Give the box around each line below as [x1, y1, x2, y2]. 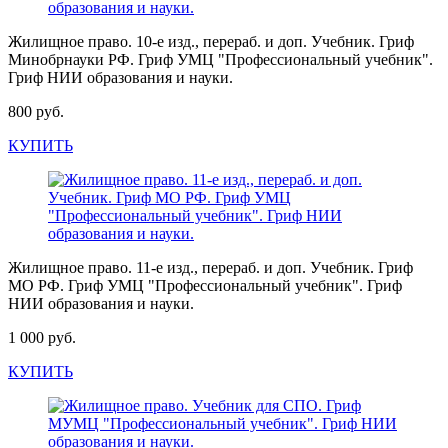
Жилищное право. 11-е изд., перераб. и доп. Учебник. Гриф [8, 259, 413, 276]
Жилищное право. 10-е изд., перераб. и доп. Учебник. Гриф [8, 33, 414, 50]
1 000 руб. [8, 329, 76, 346]
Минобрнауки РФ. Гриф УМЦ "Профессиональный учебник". [8, 51, 433, 68]
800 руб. [8, 103, 64, 120]
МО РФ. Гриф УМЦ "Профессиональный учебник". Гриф [8, 277, 402, 294]
